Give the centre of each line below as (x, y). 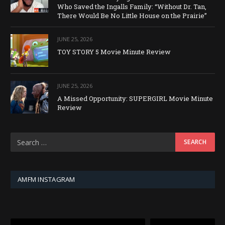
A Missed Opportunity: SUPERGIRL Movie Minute (135, 99)
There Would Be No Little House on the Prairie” (132, 15)
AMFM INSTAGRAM (46, 180)
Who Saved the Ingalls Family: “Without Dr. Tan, (132, 6)
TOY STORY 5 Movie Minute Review (114, 51)
